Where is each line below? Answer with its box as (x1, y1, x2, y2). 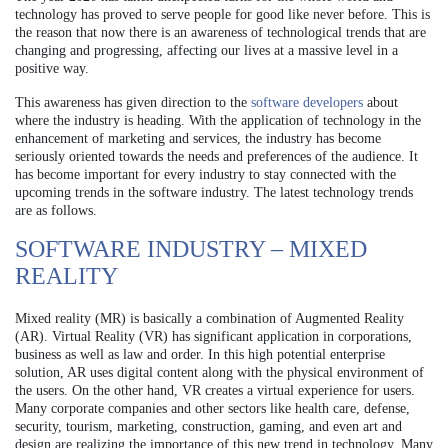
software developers (251, 95, 363, 110)
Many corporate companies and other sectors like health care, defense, (15, 401, 410, 416)
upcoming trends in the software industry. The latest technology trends (15, 185, 413, 200)
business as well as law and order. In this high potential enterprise (15, 347, 385, 362)
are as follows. (15, 203, 97, 218)
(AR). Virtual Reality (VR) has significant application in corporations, (15, 329, 412, 344)
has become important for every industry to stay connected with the (15, 167, 396, 182)
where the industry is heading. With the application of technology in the (15, 113, 421, 128)
